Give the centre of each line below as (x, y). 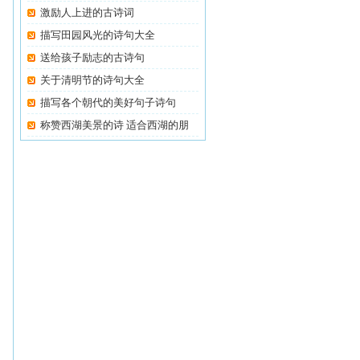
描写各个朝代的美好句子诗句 (108, 102)
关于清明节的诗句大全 (92, 80)
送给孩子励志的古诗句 (92, 57)
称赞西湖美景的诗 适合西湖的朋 (115, 125)
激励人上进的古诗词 (87, 12)
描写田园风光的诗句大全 (98, 35)
